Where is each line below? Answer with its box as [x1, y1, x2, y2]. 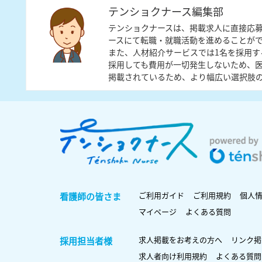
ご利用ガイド [139, 189, 184, 201]
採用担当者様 [60, 235, 112, 247]
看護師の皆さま [60, 190, 121, 202]
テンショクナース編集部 [108, 3, 223, 19]
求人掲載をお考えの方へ [139, 234, 222, 245]
